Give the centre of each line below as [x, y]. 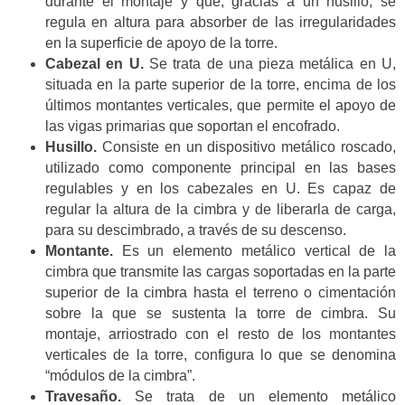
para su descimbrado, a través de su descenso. [196, 231]
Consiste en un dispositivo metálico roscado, [246, 147]
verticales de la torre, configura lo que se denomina [221, 355]
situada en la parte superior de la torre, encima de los [221, 85]
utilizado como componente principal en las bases [221, 168]
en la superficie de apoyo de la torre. [161, 43]
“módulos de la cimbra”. [120, 376]
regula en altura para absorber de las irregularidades [221, 23]
